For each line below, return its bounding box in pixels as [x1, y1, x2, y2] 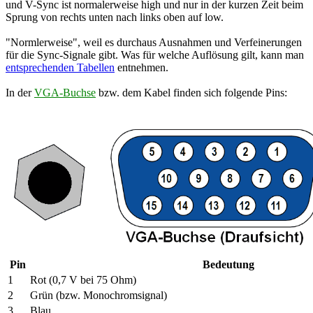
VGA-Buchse [34, 86, 96, 99]
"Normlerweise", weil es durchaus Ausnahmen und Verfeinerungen [6, 36, 302, 48]
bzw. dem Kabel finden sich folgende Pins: [96, 86, 287, 99]
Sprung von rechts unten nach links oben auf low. [6, 10, 224, 23]
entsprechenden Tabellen [6, 61, 115, 73]
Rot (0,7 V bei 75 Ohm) [30, 273, 136, 286]
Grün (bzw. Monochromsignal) [30, 289, 167, 301]
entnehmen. [115, 61, 168, 73]
